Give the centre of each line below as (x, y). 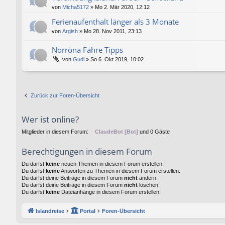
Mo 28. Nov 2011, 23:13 (113, 31)
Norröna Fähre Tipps (87, 49)
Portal (88, 211)
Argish (70, 31)
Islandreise (50, 211)
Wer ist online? (50, 119)
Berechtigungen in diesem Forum (87, 151)
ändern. (148, 178)
